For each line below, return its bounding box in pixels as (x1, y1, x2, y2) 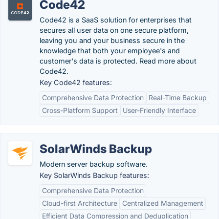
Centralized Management (122, 199, 203, 207)
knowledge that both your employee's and (40, 46, 180, 55)
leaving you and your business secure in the (40, 36, 185, 44)
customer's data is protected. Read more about (40, 57, 197, 65)
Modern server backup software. (40, 160, 148, 168)
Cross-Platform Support (42, 106, 118, 114)
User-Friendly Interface (123, 106, 196, 114)
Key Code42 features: (40, 78, 112, 87)
